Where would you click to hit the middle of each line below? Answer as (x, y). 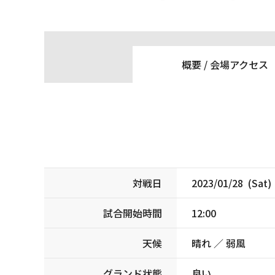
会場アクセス (239, 65)
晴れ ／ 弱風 (219, 243)
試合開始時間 (133, 213)
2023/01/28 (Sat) (231, 183)
